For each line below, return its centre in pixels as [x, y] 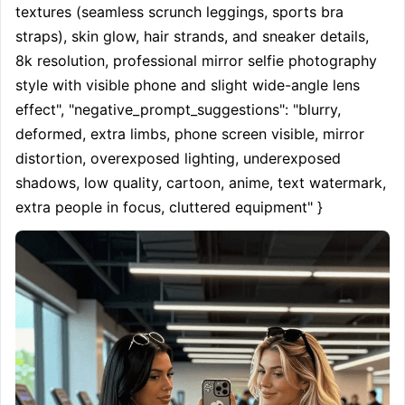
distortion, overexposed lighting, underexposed [178, 158]
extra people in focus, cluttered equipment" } [169, 207]
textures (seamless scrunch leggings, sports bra [179, 12]
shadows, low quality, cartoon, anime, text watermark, [201, 183]
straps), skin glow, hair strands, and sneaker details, [192, 36]
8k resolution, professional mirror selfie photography [196, 61]
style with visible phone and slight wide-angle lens [188, 85]
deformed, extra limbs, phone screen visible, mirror [190, 134]
